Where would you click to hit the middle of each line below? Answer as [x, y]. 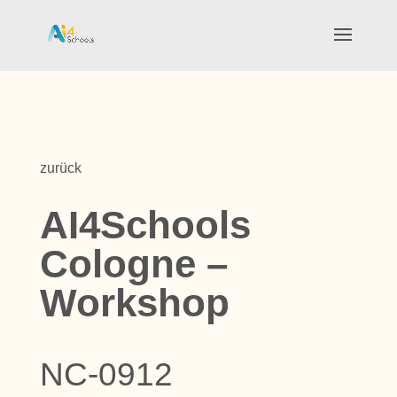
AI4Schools [145, 225]
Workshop [134, 303]
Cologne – [133, 264]
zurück [60, 168]
